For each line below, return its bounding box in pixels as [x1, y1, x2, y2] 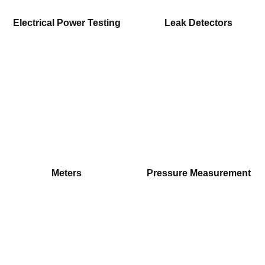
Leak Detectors [164, 17, 232, 28]
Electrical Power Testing [12, 17, 121, 28]
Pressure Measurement [146, 167, 251, 178]
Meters [51, 167, 82, 178]
